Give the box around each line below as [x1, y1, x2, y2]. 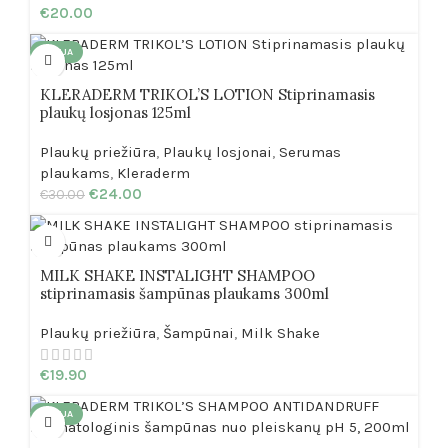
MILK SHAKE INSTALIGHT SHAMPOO [40, 265, 315, 285]
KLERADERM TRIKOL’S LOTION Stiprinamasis [40, 84, 375, 104]
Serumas [279, 142, 341, 161]
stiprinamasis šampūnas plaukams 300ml [40, 283, 329, 303]
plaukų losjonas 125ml [40, 102, 191, 122]
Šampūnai [163, 323, 234, 342]
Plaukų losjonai [163, 142, 272, 161]
